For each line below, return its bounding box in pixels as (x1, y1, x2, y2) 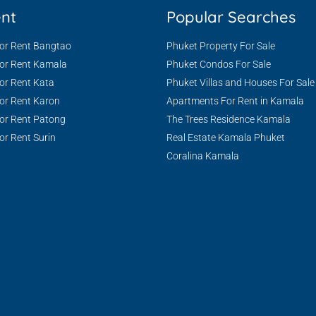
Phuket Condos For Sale (166, 59, 271, 70)
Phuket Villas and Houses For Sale (166, 77, 315, 88)
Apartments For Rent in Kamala (166, 95, 304, 107)
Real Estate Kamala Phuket (166, 132, 285, 143)
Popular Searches (166, 7, 296, 27)
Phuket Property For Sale (166, 40, 275, 51)
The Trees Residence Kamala (166, 114, 291, 125)
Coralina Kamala (166, 150, 239, 162)
